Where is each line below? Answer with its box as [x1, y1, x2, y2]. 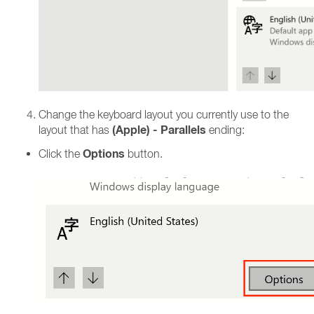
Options [83, 146, 128, 161]
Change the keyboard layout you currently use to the [39, 108, 289, 121]
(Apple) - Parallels [109, 123, 209, 137]
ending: [209, 123, 245, 136]
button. [128, 147, 163, 160]
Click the [39, 147, 83, 160]
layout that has [39, 123, 109, 136]
